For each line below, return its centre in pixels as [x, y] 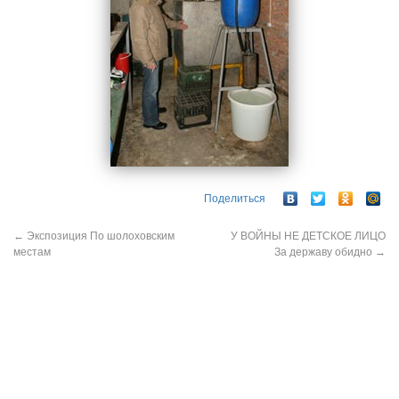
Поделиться [235, 198]
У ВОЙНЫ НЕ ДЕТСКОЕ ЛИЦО [308, 236]
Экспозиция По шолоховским [99, 236]
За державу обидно [325, 252]
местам [32, 252]
